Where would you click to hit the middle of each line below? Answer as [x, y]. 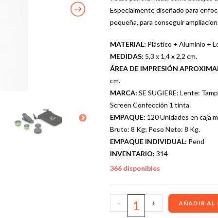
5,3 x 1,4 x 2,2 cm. [171, 56]
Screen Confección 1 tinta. [150, 105]
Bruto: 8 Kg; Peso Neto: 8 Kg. [155, 129]
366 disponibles [135, 168]
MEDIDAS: [127, 56]
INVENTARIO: [133, 153]
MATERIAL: [128, 44]
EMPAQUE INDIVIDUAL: [149, 141]
